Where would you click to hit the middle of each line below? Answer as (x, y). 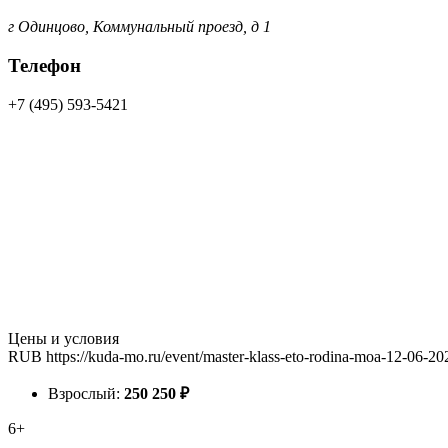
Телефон (44, 65)
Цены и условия (63, 338)
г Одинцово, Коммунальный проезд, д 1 (139, 27)
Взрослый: (86, 393)
